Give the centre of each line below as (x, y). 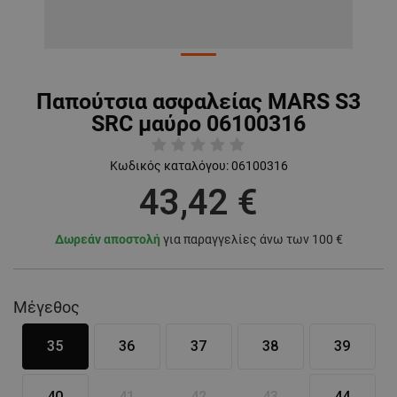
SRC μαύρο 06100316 (198, 124)
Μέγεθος (47, 307)
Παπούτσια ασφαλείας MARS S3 (198, 102)
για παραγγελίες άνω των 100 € (251, 240)
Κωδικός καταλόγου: (169, 166)
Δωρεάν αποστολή (107, 240)
